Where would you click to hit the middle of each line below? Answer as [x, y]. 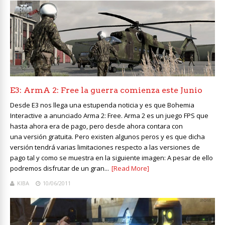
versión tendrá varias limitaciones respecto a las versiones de [105, 147]
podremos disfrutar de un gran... [60, 168]
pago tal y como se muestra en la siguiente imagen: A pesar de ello [111, 157]
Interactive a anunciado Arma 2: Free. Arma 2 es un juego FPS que [109, 115]
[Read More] [130, 168]
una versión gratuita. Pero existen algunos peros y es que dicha [107, 136]
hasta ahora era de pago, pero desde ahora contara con [96, 126]
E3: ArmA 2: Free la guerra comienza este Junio [106, 90]
